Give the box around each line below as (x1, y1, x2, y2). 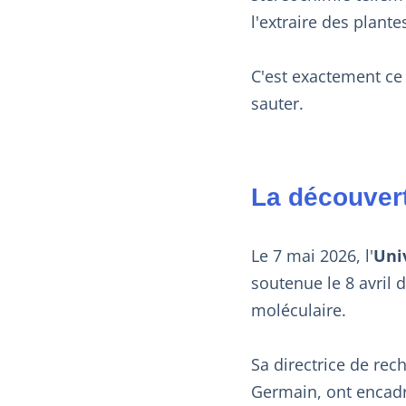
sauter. (251, 92, 304, 114)
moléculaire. (251, 298, 346, 321)
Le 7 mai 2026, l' (251, 244, 373, 266)
